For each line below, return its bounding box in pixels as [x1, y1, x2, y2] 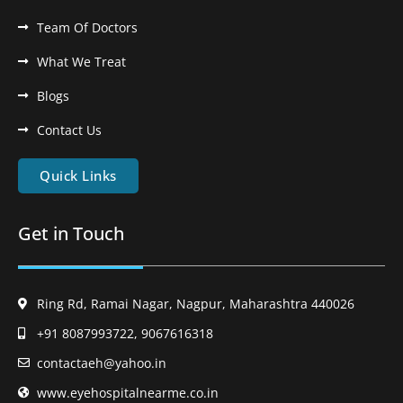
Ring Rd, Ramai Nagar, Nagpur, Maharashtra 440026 [37, 295, 355, 313]
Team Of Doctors [37, 19, 139, 37]
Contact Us [37, 121, 103, 139]
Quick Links [40, 166, 117, 185]
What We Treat [37, 53, 127, 71]
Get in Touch [18, 221, 124, 246]
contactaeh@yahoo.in [37, 354, 167, 372]
